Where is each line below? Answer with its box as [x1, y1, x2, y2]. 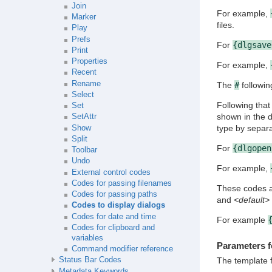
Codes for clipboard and [71, 223, 155, 232]
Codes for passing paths [71, 190, 157, 199]
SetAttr [71, 112, 97, 121]
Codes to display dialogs [71, 201, 165, 210]
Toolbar [71, 146, 97, 155]
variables [71, 233, 103, 242]
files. [216, 20, 234, 30]
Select [71, 90, 94, 99]
